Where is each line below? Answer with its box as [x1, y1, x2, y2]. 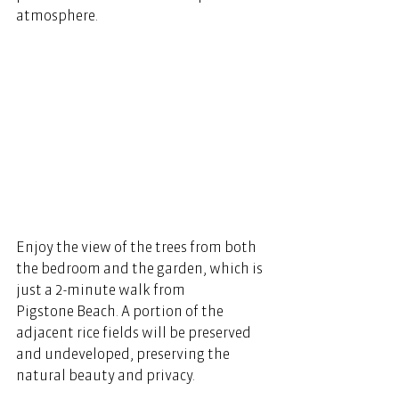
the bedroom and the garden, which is [16, 258, 265, 277]
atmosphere [16, 6, 95, 24]
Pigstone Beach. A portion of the [16, 301, 226, 320]
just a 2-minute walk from [16, 280, 188, 298]
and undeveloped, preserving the [16, 344, 232, 362]
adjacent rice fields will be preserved [16, 322, 254, 341]
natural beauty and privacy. [16, 365, 200, 384]
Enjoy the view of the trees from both [16, 237, 259, 256]
